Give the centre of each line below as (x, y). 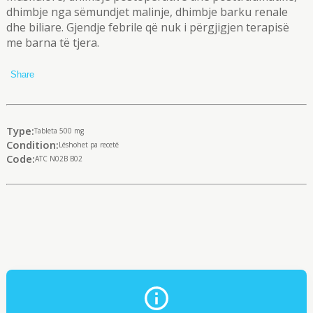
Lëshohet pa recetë (88, 145)
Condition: (32, 145)
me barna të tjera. (54, 43)
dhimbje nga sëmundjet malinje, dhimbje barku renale (147, 12)
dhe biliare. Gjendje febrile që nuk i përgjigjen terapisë (147, 27)
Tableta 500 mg (59, 131)
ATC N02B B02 (58, 159)
